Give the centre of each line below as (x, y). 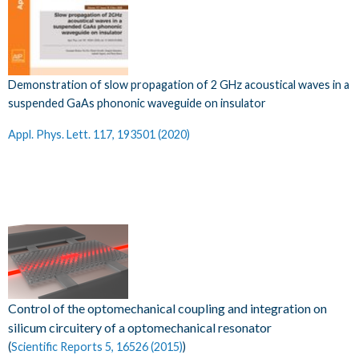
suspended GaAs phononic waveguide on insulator (137, 103)
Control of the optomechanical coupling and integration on (167, 308)
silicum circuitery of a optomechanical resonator (140, 327)
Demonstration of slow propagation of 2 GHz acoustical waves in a (179, 84)
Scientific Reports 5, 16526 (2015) (97, 346)
